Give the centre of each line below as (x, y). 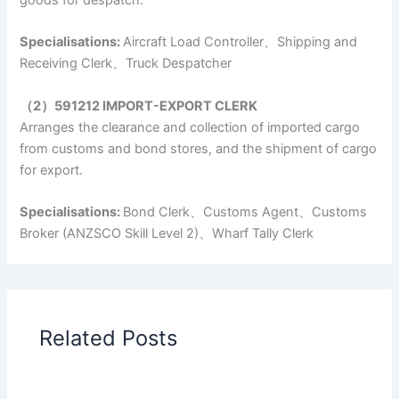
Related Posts (109, 338)
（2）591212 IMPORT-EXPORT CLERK (139, 106)
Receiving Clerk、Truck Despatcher (126, 64)
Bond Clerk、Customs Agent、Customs (245, 212)
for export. (52, 170)
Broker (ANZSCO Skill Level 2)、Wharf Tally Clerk (167, 233)
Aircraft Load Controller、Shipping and (240, 42)
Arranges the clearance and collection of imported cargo (190, 127)
